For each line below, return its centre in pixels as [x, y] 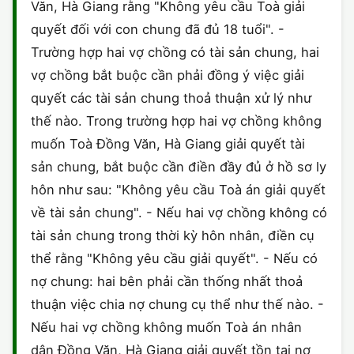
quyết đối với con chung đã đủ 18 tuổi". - [158, 29]
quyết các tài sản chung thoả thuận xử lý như [171, 98]
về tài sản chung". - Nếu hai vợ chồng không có [179, 213]
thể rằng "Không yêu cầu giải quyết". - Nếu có [174, 258]
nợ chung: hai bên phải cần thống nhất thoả [167, 281]
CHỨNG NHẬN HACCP [100, 21]
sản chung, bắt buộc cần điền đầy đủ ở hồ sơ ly [179, 167]
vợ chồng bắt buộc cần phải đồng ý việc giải [168, 75]
